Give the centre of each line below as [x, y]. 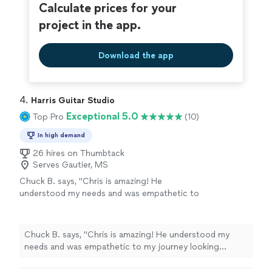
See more [77, 218]
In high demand [61, 135]
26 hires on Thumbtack [79, 154]
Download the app [136, 55]
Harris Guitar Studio [73, 101]
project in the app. [90, 25]
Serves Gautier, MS [70, 165]
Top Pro [48, 117]
